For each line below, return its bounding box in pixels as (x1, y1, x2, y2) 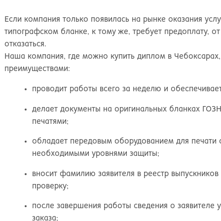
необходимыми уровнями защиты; (32, 150, 160, 158)
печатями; (32, 117, 69, 125)
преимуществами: (4, 65, 70, 73)
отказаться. (4, 40, 46, 48)
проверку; (32, 182, 69, 190)
